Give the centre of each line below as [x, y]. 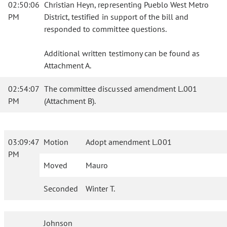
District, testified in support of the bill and [117, 17]
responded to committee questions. [105, 29]
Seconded [61, 188]
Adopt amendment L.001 [129, 142]
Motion [56, 142]
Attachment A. [68, 65]
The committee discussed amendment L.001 [121, 89]
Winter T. [101, 188]
